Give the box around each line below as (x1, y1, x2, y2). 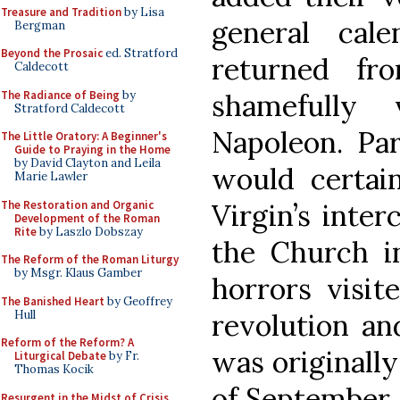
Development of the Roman (14, 210, 160, 226)
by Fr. (106, 348, 139, 363)
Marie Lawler (14, 169, 87, 184)
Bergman (14, 17, 65, 33)
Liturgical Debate (14, 348, 106, 363)
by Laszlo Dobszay (37, 223, 143, 239)
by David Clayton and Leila (14, 155, 161, 171)
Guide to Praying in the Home (14, 142, 171, 157)
